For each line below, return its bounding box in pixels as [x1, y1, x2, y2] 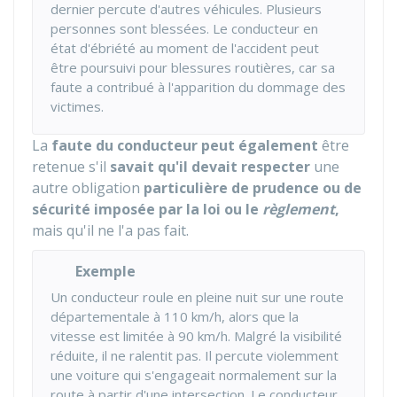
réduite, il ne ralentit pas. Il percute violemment [51, 346, 339, 364]
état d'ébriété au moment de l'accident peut [51, 39, 319, 57]
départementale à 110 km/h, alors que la [51, 307, 299, 325]
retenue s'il [32, 157, 110, 176]
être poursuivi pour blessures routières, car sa [51, 58, 335, 76]
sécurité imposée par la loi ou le [32, 199, 262, 219]
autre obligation [32, 178, 144, 198]
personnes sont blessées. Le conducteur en [51, 19, 318, 37]
